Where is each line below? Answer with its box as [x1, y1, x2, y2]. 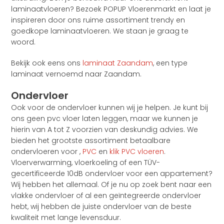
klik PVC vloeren [107, 146, 164, 157]
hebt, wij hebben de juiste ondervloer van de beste [11, 201, 192, 212]
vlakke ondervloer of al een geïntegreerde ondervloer [11, 190, 201, 201]
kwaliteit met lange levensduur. [11, 212, 121, 223]
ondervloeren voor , [11, 146, 81, 157]
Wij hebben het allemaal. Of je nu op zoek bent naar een [11, 179, 212, 190]
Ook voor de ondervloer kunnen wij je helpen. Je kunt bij [11, 102, 208, 113]
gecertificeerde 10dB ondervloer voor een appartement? [11, 168, 213, 179]
